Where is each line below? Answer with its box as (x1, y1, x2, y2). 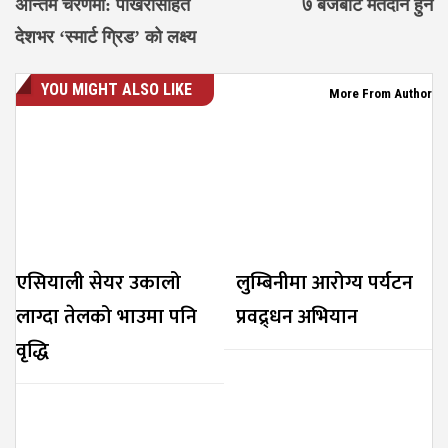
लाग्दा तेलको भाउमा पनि (16, 299, 197, 334)
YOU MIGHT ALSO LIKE (41, 79, 192, 99)
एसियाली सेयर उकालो (16, 265, 181, 300)
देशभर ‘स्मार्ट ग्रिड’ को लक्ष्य (15, 26, 196, 47)
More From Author (329, 85, 432, 101)
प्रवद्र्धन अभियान (236, 299, 358, 334)
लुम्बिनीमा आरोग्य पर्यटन (236, 265, 413, 300)
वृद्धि (16, 333, 49, 368)
